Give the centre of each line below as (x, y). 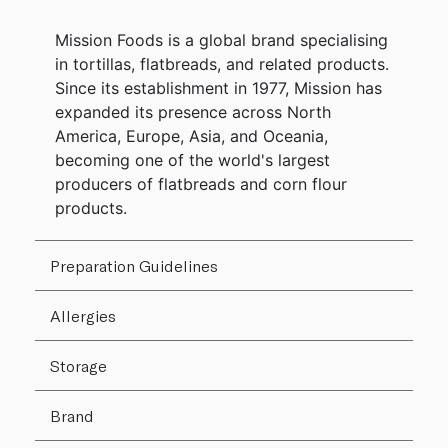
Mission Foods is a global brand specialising (221, 40)
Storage (78, 366)
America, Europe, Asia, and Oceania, (191, 136)
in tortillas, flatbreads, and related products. (222, 64)
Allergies (83, 316)
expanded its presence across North (193, 112)
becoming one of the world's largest (192, 160)
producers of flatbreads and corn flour (201, 184)
